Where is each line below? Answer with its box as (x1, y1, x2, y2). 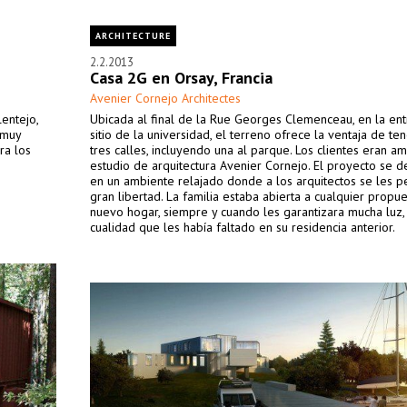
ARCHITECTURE (95, 30, 171, 42)
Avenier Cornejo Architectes (90, 90, 241, 106)
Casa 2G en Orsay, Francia (90, 67, 273, 88)
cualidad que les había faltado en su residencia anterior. (90, 219, 395, 235)
